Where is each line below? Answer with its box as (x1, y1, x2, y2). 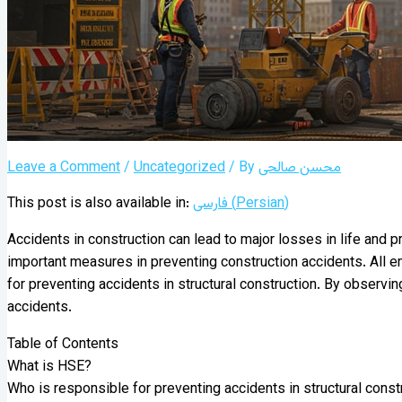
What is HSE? (7, 355, 92, 379)
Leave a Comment (7, 156, 120, 179)
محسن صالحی (258, 156, 341, 179)
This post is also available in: (7, 192, 193, 215)
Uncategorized (134, 156, 225, 179)
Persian (236, 192, 284, 215)
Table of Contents (7, 333, 118, 356)
